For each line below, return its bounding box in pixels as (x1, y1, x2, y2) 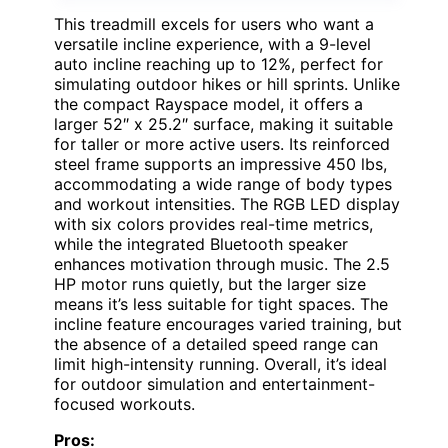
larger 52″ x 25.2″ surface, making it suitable (54, 113, 393, 134)
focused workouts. (54, 393, 195, 414)
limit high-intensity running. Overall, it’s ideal (54, 353, 387, 374)
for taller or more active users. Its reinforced (54, 133, 390, 154)
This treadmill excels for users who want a (54, 13, 374, 34)
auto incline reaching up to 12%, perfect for (54, 53, 383, 74)
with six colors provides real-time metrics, (54, 213, 373, 234)
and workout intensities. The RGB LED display (54, 193, 400, 214)
